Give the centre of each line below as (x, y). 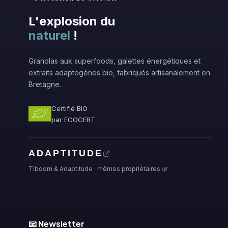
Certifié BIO (69, 108)
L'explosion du (72, 21)
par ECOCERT (73, 119)
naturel (49, 35)
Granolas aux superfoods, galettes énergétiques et (115, 61)
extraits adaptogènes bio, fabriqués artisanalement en (119, 73)
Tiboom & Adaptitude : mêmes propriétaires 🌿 (98, 169)
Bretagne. (45, 84)
